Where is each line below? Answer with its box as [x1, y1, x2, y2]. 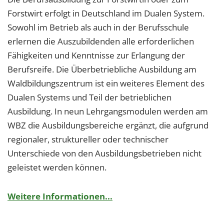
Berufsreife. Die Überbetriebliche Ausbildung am [7, 63, 196, 75]
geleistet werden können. [7, 161, 106, 173]
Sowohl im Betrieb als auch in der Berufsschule [7, 21, 189, 33]
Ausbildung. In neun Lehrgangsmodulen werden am [7, 105, 208, 117]
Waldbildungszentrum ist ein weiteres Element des [7, 77, 204, 89]
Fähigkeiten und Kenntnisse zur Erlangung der [7, 49, 185, 61]
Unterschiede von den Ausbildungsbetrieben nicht [7, 147, 201, 159]
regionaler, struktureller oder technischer [7, 133, 168, 145]
